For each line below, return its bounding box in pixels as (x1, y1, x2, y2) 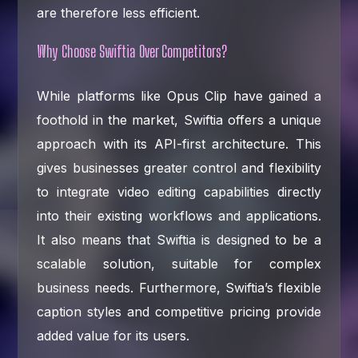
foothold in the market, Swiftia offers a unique (37, 111, 321, 128)
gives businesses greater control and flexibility (37, 159, 321, 176)
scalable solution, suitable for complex (37, 255, 321, 272)
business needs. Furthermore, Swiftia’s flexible (37, 279, 321, 296)
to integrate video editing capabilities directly (37, 183, 321, 200)
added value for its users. (37, 327, 190, 344)
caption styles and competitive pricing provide (37, 303, 321, 320)
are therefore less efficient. (37, 4, 201, 21)
